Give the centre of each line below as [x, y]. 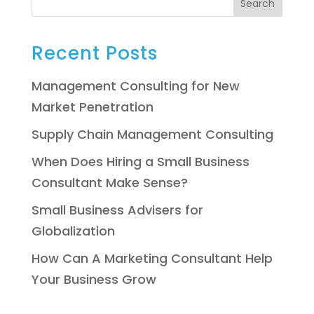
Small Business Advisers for [117, 210]
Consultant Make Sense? [109, 183]
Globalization [73, 231]
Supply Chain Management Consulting [152, 135]
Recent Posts [94, 54]
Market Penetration [92, 107]
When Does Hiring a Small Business [140, 162]
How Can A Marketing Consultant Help [152, 259]
